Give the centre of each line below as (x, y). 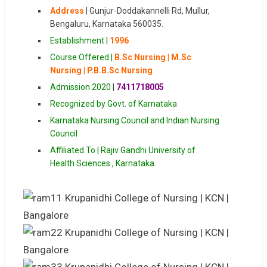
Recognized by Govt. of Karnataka (113, 104)
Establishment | (80, 41)
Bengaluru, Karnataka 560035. (106, 24)
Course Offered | (82, 57)
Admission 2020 (80, 87)
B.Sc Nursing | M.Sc (153, 57)
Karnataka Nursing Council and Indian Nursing (134, 120)
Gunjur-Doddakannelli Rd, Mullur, (149, 11)
